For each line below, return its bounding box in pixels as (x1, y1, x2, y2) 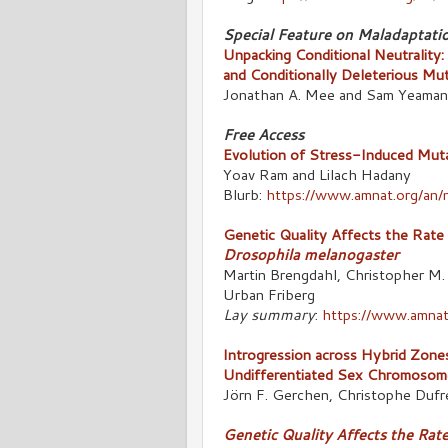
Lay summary (223, 303, 315, 325)
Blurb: (223, 183, 266, 205)
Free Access (223, 123, 304, 145)
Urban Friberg (223, 283, 315, 305)
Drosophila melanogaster (223, 243, 399, 265)
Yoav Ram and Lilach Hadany (223, 163, 411, 185)
